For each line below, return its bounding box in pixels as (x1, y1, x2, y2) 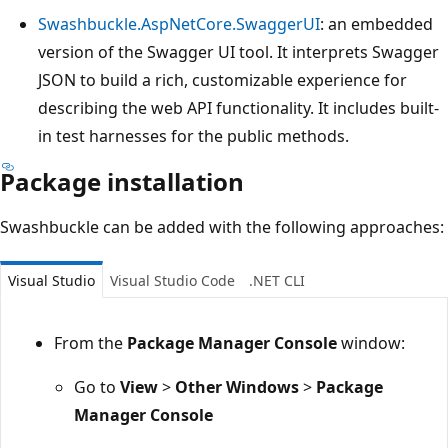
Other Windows (175, 375, 299, 398)
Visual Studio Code (110, 270, 235, 290)
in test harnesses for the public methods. (38, 124, 349, 147)
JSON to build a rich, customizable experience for (38, 68, 407, 91)
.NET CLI (249, 270, 305, 290)
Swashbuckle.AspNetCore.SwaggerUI (38, 12, 320, 35)
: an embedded (320, 12, 433, 35)
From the (54, 331, 127, 354)
